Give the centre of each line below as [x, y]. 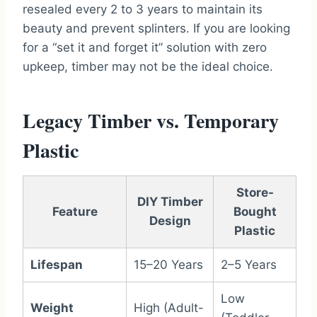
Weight [52, 308]
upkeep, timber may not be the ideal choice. [148, 67]
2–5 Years [249, 265]
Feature [75, 212]
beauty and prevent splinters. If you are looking [156, 29]
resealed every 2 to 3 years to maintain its [143, 10]
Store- [255, 193]
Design [170, 221]
